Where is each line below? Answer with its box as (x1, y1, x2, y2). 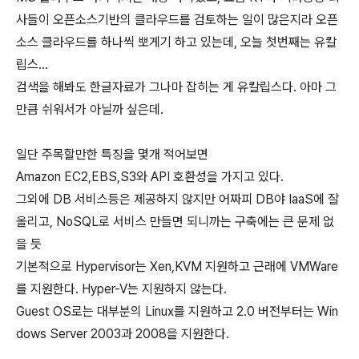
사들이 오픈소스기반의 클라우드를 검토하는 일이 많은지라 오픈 (16, 12, 338, 27)
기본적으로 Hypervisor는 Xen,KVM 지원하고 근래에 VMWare (16, 259, 338, 274)
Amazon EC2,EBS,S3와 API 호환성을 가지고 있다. (16, 169, 284, 184)
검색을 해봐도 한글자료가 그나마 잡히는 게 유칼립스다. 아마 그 (16, 79, 337, 95)
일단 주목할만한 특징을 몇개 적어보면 (16, 147, 208, 162)
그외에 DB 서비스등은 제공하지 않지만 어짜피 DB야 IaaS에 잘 (16, 192, 339, 207)
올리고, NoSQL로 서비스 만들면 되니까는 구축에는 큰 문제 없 (16, 214, 334, 229)
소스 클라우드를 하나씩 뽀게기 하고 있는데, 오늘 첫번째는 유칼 (16, 34, 337, 50)
